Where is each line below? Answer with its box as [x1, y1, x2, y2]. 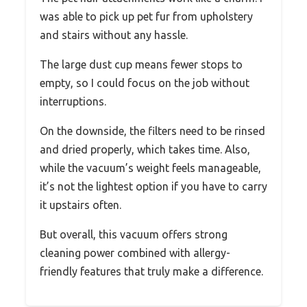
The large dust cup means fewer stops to [40, 58, 243, 71]
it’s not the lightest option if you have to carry [40, 180, 267, 193]
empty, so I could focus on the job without [40, 77, 249, 90]
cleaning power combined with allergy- [40, 247, 230, 260]
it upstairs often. [40, 199, 121, 212]
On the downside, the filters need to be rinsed [40, 125, 265, 138]
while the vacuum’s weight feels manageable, [40, 162, 261, 175]
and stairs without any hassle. [40, 29, 188, 42]
